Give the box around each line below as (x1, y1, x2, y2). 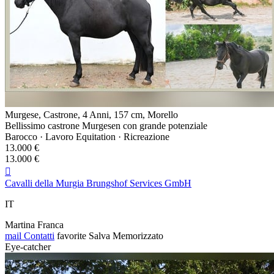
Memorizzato (113, 230, 163, 241)
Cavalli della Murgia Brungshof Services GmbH (5, 177, 191, 188)
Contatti (21, 230, 54, 241)
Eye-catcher (5, 241, 51, 252)
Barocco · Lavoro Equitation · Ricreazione (5, 131, 169, 142)
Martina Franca (5, 219, 64, 230)
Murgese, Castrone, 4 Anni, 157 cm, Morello (5, 109, 178, 120)
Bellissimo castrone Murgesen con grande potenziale (5, 120, 207, 131)
